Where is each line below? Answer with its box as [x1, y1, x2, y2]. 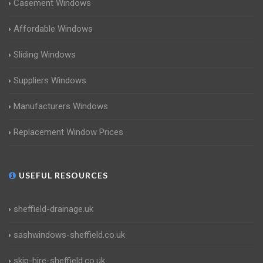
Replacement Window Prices [14, 127, 123, 137]
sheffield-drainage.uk [14, 204, 93, 214]
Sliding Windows [14, 49, 76, 60]
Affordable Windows [14, 23, 93, 34]
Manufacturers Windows [14, 101, 108, 112]
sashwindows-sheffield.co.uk [14, 230, 125, 240]
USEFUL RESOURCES [16, 170, 108, 180]
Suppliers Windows [14, 75, 86, 86]
